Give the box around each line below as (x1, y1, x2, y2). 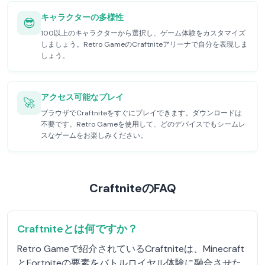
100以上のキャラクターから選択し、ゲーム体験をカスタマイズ (41, 28, 245, 38)
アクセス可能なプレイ (41, 92, 124, 102)
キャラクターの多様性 (41, 12, 124, 22)
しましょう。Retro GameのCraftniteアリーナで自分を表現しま (41, 40, 248, 49)
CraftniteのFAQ (89, 180, 176, 196)
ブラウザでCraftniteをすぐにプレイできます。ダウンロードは (41, 108, 242, 118)
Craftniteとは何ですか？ (17, 222, 138, 236)
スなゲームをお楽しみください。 (41, 131, 147, 140)
